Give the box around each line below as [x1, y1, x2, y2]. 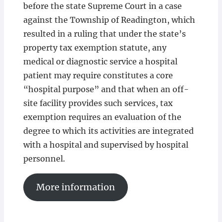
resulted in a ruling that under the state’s [23, 29, 186, 39]
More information [36, 181, 115, 193]
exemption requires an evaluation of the [23, 112, 181, 122]
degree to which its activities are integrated [23, 126, 194, 136]
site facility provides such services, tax [23, 98, 173, 108]
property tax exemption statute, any [23, 43, 166, 53]
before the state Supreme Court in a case [23, 1, 182, 11]
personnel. [23, 154, 65, 164]
